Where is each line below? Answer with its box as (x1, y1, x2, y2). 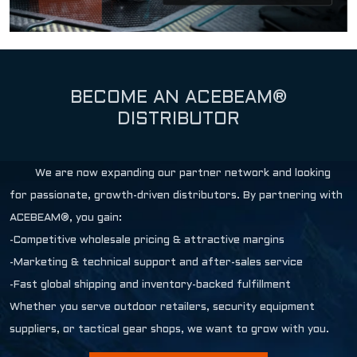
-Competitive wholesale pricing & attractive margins (10, 235, 284, 246)
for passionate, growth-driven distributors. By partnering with (10, 190, 343, 202)
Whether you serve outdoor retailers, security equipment (10, 302, 315, 313)
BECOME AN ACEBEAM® (70, 90, 287, 108)
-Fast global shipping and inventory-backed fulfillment (10, 280, 291, 291)
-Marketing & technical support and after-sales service (10, 257, 303, 269)
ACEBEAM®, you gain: (10, 213, 122, 224)
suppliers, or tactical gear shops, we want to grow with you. (10, 324, 329, 335)
